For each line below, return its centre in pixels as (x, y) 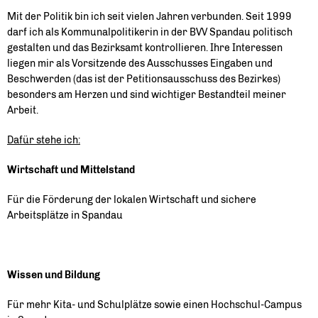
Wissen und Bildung (54, 275)
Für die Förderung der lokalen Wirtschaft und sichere (132, 200)
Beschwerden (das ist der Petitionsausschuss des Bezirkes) (144, 79)
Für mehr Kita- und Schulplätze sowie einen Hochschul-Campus (154, 305)
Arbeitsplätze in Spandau (65, 215)
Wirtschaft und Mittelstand (71, 170)
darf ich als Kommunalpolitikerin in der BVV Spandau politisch (150, 32)
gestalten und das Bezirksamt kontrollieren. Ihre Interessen (145, 48)
